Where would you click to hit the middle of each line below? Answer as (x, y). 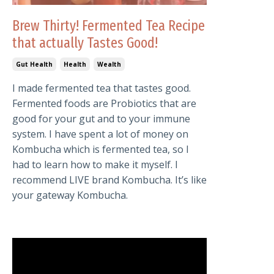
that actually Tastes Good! (85, 43)
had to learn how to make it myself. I (95, 165)
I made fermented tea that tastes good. (102, 88)
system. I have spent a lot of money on (100, 134)
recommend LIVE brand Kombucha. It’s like (109, 180)
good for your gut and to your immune (101, 119)
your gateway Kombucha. (70, 195)
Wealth (109, 65)
